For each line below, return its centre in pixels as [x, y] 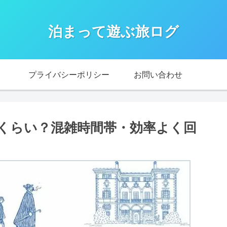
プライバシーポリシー [69, 74]
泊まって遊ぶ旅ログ [113, 31]
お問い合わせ [158, 74]
